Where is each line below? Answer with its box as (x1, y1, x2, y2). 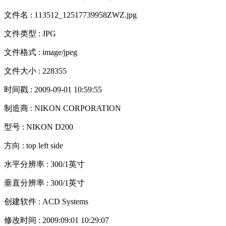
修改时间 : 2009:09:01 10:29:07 (4, 215, 109, 224)
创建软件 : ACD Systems (4, 197, 88, 206)
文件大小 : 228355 (4, 66, 67, 75)
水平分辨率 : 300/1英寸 (4, 159, 85, 168)
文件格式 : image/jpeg (4, 47, 77, 56)
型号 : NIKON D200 (4, 122, 73, 131)
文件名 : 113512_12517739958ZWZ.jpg (4, 10, 137, 19)
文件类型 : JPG (4, 29, 56, 38)
